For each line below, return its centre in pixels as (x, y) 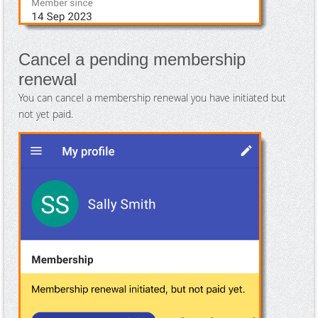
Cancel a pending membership (132, 59)
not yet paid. (47, 114)
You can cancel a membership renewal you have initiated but (152, 97)
